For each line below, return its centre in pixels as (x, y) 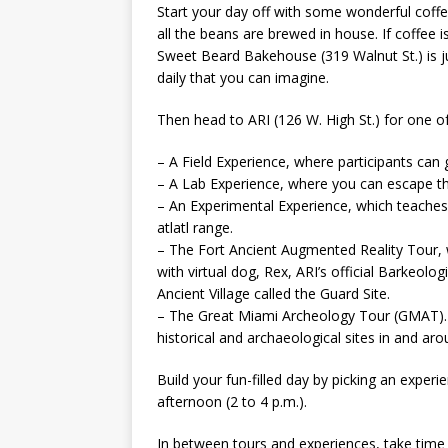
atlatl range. (195, 228)
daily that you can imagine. (243, 78)
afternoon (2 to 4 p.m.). (232, 402)
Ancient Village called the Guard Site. (273, 294)
